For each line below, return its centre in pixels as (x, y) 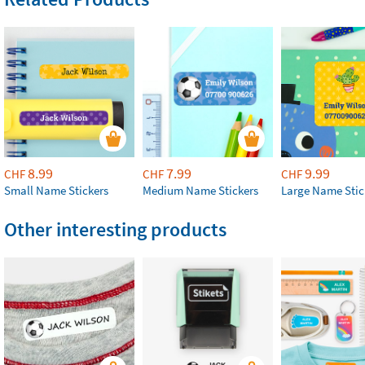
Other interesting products (115, 229)
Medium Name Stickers (200, 190)
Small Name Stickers (56, 190)
